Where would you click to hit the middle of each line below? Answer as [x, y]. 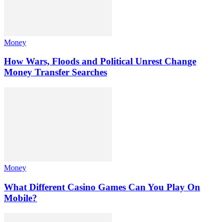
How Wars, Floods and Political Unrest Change [100, 61]
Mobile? [21, 198]
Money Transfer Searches [55, 72]
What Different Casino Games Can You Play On [102, 187]
